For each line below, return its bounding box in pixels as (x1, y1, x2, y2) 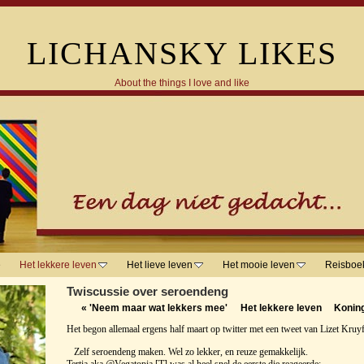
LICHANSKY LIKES (27, 35, 337, 72)
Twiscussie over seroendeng (67, 284, 228, 298)
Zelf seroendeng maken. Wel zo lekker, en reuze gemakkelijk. (67, 346, 308, 358)
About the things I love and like (115, 76, 249, 89)
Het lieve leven (127, 258, 193, 271)
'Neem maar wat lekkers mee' (87, 301, 228, 314)
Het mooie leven (223, 258, 295, 271)
